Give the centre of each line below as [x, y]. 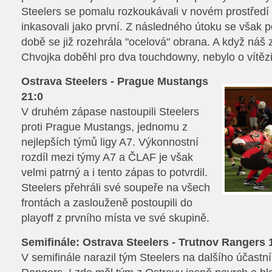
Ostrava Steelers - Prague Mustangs [115, 81]
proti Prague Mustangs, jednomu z [104, 127]
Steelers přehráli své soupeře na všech [116, 188]
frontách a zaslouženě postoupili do [107, 203]
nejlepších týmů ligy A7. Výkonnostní [110, 142]
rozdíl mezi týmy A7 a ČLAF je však [107, 157]
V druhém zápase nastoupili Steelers [110, 112]
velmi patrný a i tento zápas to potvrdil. [114, 172]
